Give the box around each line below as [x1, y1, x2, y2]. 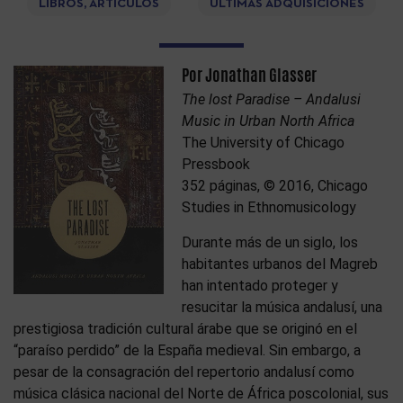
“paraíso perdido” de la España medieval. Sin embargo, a [13, 342, 361, 359]
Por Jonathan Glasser [182, 64, 318, 86]
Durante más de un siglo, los [182, 234, 359, 251]
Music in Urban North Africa [182, 112, 355, 130]
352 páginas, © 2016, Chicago [182, 177, 369, 194]
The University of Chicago [182, 134, 345, 151]
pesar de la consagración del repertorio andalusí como [13, 363, 354, 381]
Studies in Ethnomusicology [182, 199, 357, 216]
